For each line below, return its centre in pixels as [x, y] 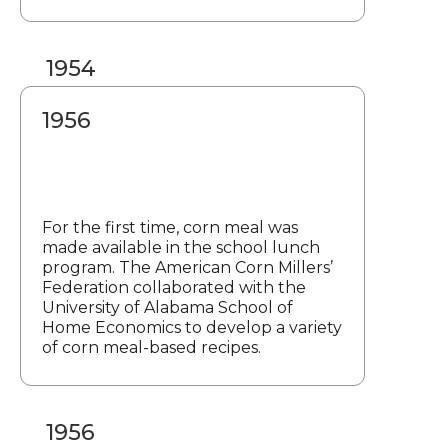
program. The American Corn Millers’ [187, 267]
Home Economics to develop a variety [192, 327]
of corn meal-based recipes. [151, 347]
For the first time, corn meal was [170, 227]
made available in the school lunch [181, 247]
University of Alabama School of [167, 307]
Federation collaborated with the [174, 287]
